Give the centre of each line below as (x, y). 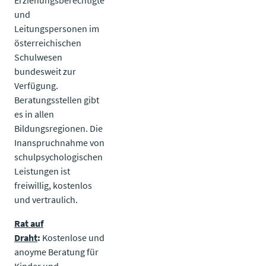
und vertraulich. (46, 199)
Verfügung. (36, 85)
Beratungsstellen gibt (57, 99)
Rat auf (29, 223)
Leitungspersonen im (57, 28)
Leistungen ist (42, 171)
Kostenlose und (73, 237)
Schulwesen (38, 57)
